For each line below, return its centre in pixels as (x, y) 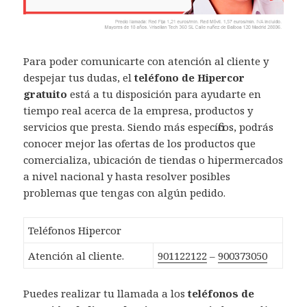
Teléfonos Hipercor (75, 230)
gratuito (47, 94)
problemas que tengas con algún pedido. (125, 192)
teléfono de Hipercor (190, 77)
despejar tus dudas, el (79, 77)
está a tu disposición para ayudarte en (166, 94)
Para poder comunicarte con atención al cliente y (146, 61)
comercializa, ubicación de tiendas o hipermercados (153, 159)
